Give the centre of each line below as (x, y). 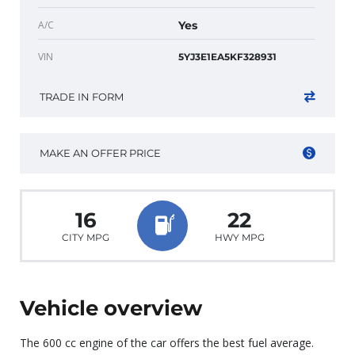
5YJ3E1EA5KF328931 (227, 56)
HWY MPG (239, 237)
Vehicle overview (111, 308)
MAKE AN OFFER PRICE (100, 153)
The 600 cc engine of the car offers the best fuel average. (167, 342)
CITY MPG (86, 237)
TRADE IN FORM (82, 96)
